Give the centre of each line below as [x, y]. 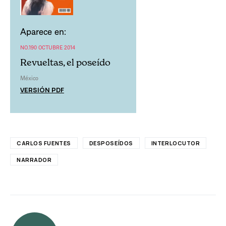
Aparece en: [43, 31]
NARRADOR [34, 159]
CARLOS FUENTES [44, 143]
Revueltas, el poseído [65, 62]
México [29, 78]
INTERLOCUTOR [176, 143]
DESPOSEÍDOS [111, 143]
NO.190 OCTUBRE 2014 [48, 47]
